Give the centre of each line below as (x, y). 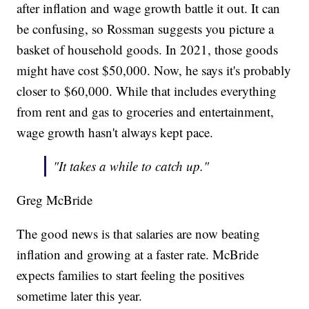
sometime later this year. (80, 295)
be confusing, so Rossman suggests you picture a (146, 28)
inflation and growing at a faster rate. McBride (138, 254)
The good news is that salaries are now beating (139, 233)
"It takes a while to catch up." (131, 166)
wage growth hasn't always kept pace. (115, 132)
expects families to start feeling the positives (131, 275)
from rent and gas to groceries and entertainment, (146, 111)
